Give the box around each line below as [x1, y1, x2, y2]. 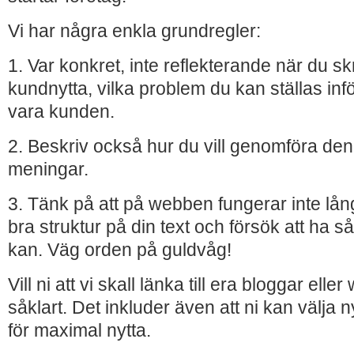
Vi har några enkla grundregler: [8, 21, 261, 41]
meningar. [8, 159, 88, 179]
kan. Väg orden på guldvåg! [8, 239, 232, 260]
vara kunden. [8, 101, 115, 122]
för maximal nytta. [8, 320, 151, 341]
